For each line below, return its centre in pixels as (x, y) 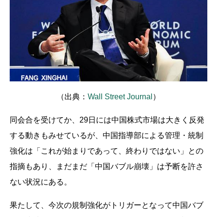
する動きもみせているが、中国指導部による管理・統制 (107, 135)
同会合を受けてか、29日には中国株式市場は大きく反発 (107, 120)
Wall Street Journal (120, 96)
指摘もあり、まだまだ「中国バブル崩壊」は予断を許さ (107, 166)
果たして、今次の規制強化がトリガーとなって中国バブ (107, 205)
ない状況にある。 (41, 182)
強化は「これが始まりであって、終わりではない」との (107, 151)
